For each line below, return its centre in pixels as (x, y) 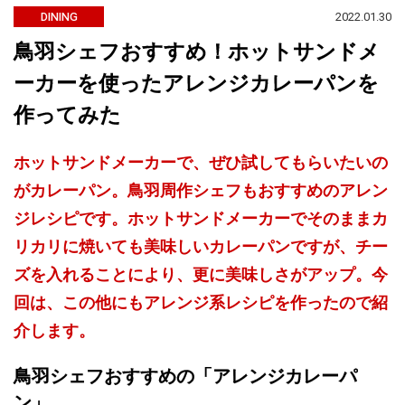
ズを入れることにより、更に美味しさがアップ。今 (201, 275)
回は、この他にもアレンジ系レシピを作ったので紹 (201, 303)
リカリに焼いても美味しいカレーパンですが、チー (201, 247)
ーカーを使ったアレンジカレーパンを (196, 83)
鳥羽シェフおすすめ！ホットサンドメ (197, 52)
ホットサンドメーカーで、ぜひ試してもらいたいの (201, 163)
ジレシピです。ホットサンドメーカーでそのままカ (201, 219)
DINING (59, 17)
